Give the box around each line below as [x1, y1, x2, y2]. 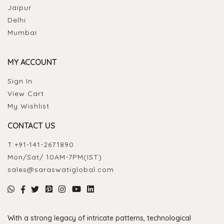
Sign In [7, 76, 32, 86]
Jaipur [7, 3, 31, 12]
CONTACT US [7, 120, 55, 131]
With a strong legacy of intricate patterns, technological [7, 213, 191, 223]
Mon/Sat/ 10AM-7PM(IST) [7, 152, 102, 162]
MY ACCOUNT [7, 57, 57, 67]
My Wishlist [7, 101, 49, 111]
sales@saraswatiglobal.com [7, 165, 114, 174]
